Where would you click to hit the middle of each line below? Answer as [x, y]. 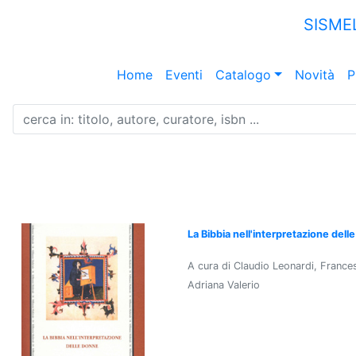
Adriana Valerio [224, 285]
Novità [314, 75]
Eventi [184, 75]
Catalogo [243, 75]
